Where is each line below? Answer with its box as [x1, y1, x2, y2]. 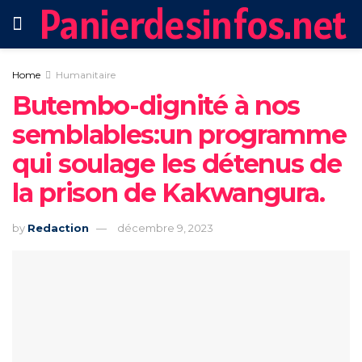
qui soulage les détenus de [12, 148, 342, 179]
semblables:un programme [12, 119, 347, 150]
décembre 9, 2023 [117, 221, 213, 234]
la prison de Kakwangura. [12, 177, 325, 208]
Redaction [27, 221, 89, 234]
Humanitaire [56, 69, 116, 81]
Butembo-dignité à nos [12, 90, 301, 121]
